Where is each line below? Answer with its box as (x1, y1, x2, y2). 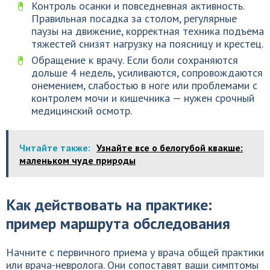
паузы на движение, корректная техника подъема (31, 24, 264, 38)
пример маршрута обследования (6, 213, 230, 233)
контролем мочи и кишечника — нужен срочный (31, 91, 254, 105)
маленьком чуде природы (19, 154, 136, 166)
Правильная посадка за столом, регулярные (31, 11, 237, 25)
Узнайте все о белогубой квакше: (96, 142, 243, 154)
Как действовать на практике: (6, 195, 212, 215)
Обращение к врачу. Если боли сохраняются (31, 53, 238, 67)
